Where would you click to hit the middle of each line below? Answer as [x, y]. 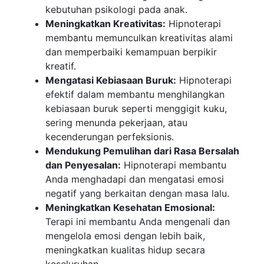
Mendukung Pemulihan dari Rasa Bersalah [143, 151]
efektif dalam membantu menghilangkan [135, 95]
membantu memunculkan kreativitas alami [139, 38]
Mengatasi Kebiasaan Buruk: [111, 80]
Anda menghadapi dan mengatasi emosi [135, 179]
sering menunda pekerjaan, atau [117, 123]
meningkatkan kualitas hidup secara [126, 250]
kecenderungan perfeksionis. [110, 137]
